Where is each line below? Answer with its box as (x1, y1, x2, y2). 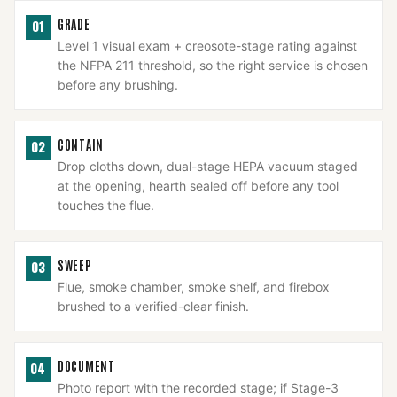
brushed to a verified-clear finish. (58, 299, 249, 314)
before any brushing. (58, 77, 178, 92)
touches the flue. (58, 198, 154, 213)
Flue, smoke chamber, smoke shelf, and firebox (58, 279, 330, 294)
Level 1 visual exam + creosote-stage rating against (58, 38, 357, 53)
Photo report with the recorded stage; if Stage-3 (58, 380, 339, 395)
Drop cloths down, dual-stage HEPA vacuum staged (58, 159, 358, 174)
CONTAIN (58, 136, 104, 152)
